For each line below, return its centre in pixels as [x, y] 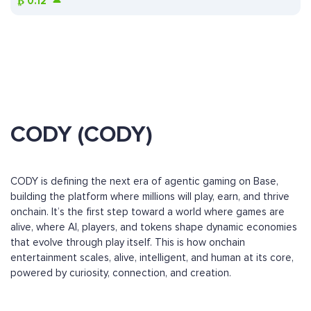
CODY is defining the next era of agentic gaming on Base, [144, 182]
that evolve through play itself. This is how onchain [128, 243]
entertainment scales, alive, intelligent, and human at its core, [152, 258]
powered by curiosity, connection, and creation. [121, 273]
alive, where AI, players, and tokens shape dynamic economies [154, 227]
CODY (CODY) [82, 135]
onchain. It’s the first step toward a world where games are [148, 212]
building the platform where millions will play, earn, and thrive [150, 197]
